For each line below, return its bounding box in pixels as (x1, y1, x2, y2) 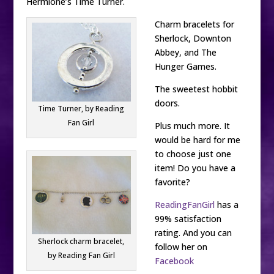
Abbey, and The (154, 46, 217, 58)
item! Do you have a (154, 162, 235, 174)
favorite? (154, 176, 190, 188)
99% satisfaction (154, 213, 221, 224)
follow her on (154, 241, 207, 253)
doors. (154, 97, 180, 109)
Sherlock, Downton (154, 32, 231, 44)
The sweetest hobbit (154, 83, 238, 95)
